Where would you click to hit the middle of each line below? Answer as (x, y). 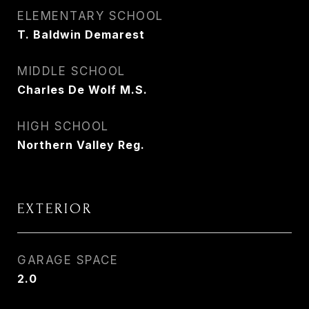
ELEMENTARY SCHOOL (90, 16)
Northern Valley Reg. (81, 145)
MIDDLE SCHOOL (71, 71)
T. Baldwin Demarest (81, 34)
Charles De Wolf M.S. (82, 90)
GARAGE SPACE (68, 260)
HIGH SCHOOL (63, 126)
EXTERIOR (55, 209)
